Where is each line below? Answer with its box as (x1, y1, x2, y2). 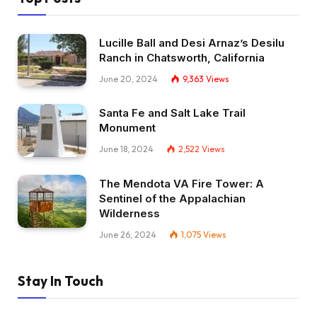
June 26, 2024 (99, 229, 156, 241)
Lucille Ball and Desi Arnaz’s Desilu (99, 35, 284, 50)
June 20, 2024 (99, 73, 158, 84)
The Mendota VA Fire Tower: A (99, 177, 264, 191)
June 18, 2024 (99, 144, 154, 155)
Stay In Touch (18, 272, 103, 290)
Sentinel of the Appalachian (99, 192, 246, 206)
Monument (99, 121, 156, 135)
